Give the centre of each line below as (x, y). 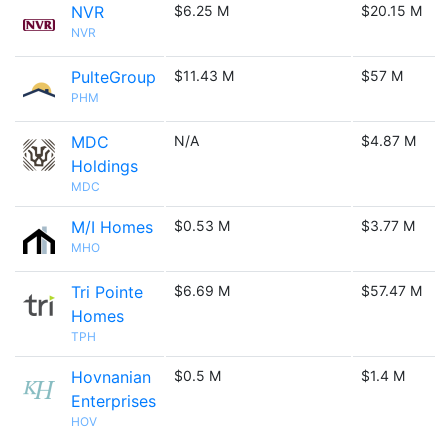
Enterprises (113, 401)
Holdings (104, 166)
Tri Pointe (107, 292)
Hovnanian (111, 377)
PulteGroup (113, 77)
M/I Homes (112, 227)
